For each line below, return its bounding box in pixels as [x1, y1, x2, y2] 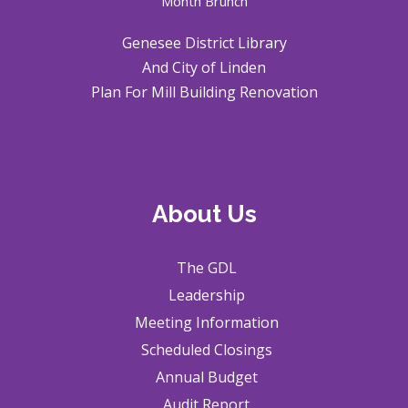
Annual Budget [155, 367, 258, 388]
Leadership [168, 285, 245, 306]
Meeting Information [134, 312, 279, 333]
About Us [151, 200, 257, 229]
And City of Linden [142, 57, 266, 78]
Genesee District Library [121, 33, 287, 54]
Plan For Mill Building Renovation [90, 82, 318, 103]
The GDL [176, 258, 237, 279]
